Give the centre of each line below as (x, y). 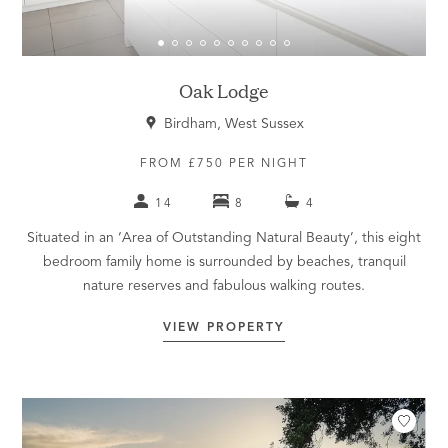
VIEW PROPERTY (224, 328)
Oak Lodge (224, 91)
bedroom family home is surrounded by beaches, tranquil (224, 262)
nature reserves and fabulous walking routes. (224, 286)
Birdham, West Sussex (234, 124)
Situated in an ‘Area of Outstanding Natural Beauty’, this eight (224, 238)
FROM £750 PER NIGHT (224, 164)
